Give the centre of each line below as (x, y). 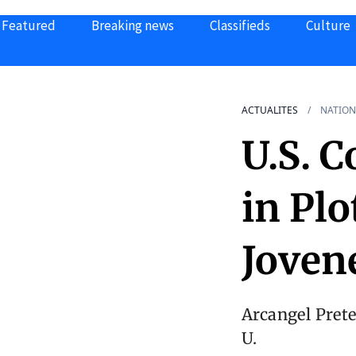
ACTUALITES (270, 110)
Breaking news (133, 25)
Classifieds (240, 25)
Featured (29, 25)
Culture (328, 25)
